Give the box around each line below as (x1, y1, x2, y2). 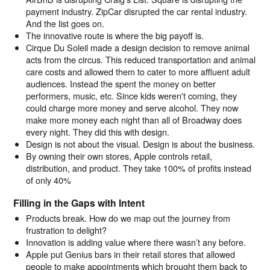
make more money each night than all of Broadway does (25, 113, 242, 126)
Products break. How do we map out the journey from (25, 211, 230, 224)
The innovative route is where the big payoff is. (25, 28, 204, 42)
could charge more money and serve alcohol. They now (25, 101, 238, 114)
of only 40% (25, 173, 71, 186)
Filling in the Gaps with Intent (13, 195, 145, 210)
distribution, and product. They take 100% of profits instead (25, 161, 251, 174)
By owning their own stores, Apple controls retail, (25, 149, 212, 162)
